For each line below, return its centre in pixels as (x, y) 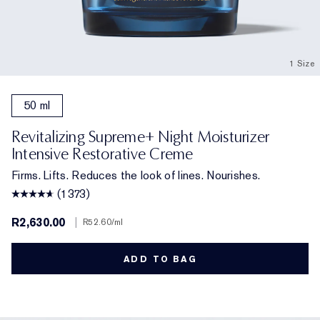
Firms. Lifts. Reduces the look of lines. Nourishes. (136, 175)
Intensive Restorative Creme (102, 154)
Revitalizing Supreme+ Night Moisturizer (141, 136)
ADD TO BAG (160, 259)
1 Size (302, 63)
